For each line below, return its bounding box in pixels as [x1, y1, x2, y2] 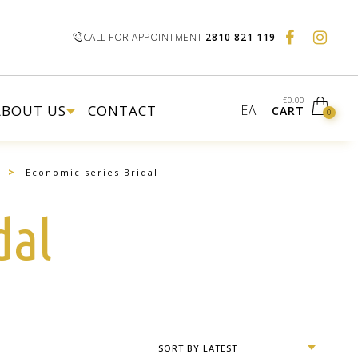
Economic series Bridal [25, 166, 158, 178]
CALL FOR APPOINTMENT [82, 30, 203, 44]
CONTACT [87, 101, 157, 120]
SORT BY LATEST [158, 342, 237, 354]
